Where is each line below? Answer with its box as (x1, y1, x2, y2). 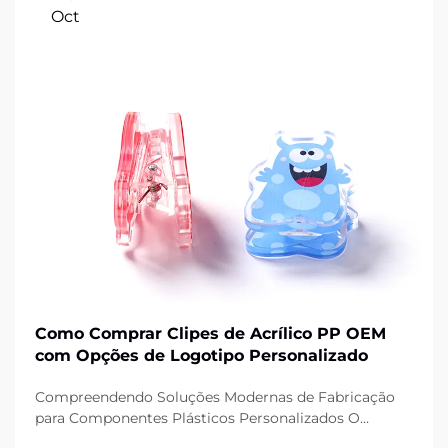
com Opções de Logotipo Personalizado (35, 346, 368, 365)
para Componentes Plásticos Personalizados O (35, 409, 360, 427)
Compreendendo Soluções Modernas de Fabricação (35, 388, 395, 406)
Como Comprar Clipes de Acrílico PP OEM (35, 324, 386, 343)
